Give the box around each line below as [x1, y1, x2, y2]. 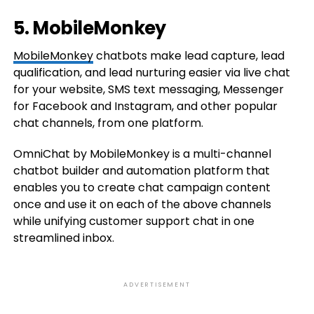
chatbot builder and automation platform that [13, 163, 270, 179]
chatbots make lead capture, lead [93, 48, 285, 64]
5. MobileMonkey [13, 15, 166, 41]
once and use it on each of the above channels [13, 196, 271, 212]
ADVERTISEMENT [123, 280, 191, 289]
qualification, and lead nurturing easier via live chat [13, 64, 290, 81]
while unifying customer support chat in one [13, 213, 254, 229]
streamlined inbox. [13, 230, 114, 246]
